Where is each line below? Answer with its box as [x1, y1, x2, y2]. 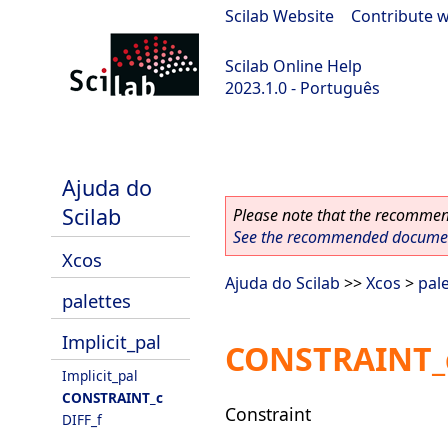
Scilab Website [225, 5, 334, 27]
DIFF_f [62, 410, 102, 429]
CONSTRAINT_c [62, 388, 163, 407]
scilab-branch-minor [10, 130, 163, 152]
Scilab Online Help [225, 55, 362, 77]
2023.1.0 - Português [225, 77, 380, 99]
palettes [62, 288, 131, 313]
